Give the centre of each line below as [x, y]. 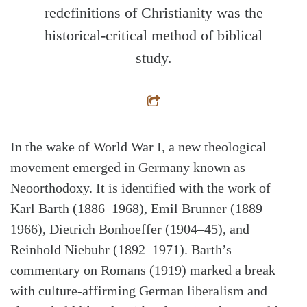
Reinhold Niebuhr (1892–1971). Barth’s [121, 250]
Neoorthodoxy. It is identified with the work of [140, 188]
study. [153, 58]
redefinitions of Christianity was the [153, 13]
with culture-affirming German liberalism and [139, 291]
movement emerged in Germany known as [128, 168]
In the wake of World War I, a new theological [138, 147]
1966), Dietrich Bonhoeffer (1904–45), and [130, 229]
